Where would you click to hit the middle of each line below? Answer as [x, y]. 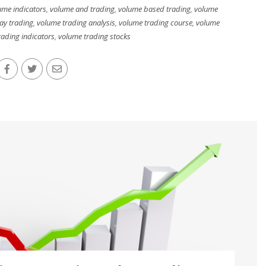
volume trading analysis [76, 23]
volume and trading [82, 9]
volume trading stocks [94, 36]
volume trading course [156, 23]
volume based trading [154, 9]
